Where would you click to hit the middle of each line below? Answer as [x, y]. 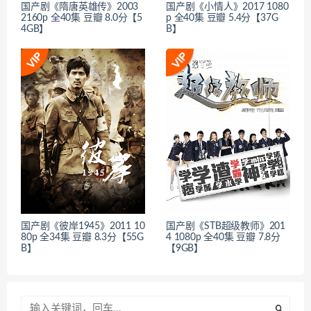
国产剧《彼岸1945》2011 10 [83, 227]
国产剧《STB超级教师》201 [226, 227]
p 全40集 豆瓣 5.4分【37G [222, 18]
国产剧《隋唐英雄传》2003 [80, 7]
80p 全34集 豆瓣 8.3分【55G [83, 238]
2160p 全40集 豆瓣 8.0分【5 [82, 18]
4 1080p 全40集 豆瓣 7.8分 [224, 238]
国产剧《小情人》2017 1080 [227, 7]
